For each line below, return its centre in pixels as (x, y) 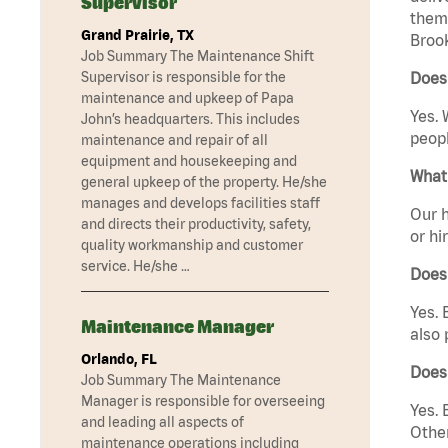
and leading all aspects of (162, 422)
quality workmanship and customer (192, 245)
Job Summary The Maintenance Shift (197, 56)
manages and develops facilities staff (200, 203)
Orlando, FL (119, 359)
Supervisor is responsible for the (183, 77)
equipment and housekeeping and (189, 161)
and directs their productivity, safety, (196, 224)
